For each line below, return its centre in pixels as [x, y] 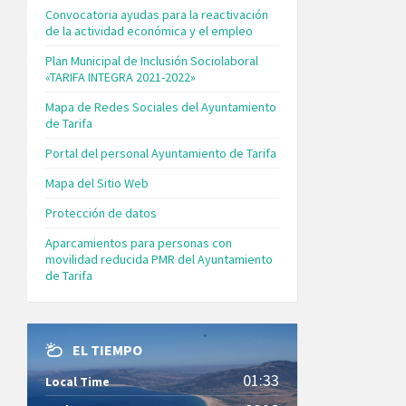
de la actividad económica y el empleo [149, 30]
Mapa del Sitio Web [97, 183]
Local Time [77, 381]
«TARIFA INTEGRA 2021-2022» [121, 77]
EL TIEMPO [107, 349]
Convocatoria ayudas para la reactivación [157, 14]
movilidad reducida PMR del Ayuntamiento [159, 259]
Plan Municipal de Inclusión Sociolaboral [152, 60]
